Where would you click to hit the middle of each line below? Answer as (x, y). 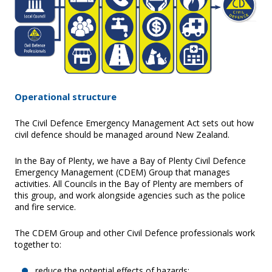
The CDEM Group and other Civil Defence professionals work (135, 233)
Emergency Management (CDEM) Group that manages (122, 172)
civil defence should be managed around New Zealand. (122, 134)
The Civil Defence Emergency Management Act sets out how (134, 123)
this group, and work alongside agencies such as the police (130, 195)
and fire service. (45, 206)
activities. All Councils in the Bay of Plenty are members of (129, 183)
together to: (38, 244)
